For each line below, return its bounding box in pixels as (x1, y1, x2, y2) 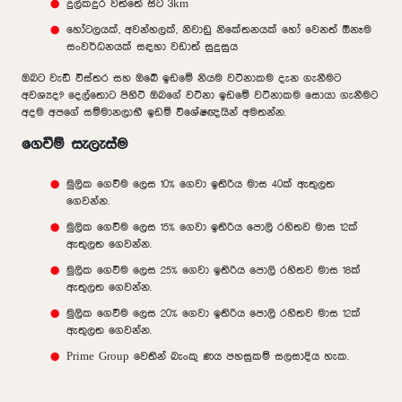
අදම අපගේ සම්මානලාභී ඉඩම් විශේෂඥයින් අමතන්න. (22, 106, 286, 118)
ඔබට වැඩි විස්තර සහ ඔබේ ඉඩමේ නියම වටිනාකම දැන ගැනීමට (22, 72, 341, 84)
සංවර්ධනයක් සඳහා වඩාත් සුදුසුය (66, 40, 238, 53)
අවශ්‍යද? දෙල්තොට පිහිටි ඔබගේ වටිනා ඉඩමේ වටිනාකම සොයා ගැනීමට (22, 89, 378, 101)
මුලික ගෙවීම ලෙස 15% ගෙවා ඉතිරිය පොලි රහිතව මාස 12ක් (66, 221, 358, 233)
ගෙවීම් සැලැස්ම (22, 135, 127, 153)
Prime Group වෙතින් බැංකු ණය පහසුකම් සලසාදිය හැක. (66, 350, 349, 363)
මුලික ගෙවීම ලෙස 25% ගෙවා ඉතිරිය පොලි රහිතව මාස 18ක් (66, 264, 361, 276)
